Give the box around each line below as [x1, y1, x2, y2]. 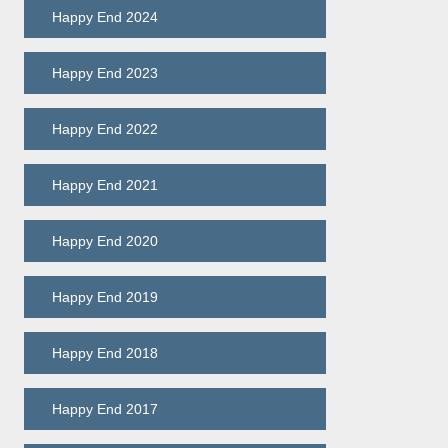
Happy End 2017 [52, 401, 158, 418]
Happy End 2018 [52, 345, 158, 362]
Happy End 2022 [52, 121, 158, 138]
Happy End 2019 [52, 289, 158, 306]
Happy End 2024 [52, 9, 158, 26]
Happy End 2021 [52, 177, 158, 194]
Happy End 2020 [52, 233, 158, 250]
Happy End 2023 [52, 65, 158, 82]
